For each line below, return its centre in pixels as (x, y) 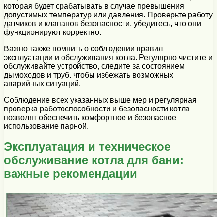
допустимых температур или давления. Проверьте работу (108, 15)
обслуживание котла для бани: (94, 160)
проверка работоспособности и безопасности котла (97, 108)
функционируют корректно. (53, 32)
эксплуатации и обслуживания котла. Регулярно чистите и (108, 57)
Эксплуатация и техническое (87, 147)
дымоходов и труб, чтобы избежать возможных (89, 75)
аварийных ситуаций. (42, 83)
